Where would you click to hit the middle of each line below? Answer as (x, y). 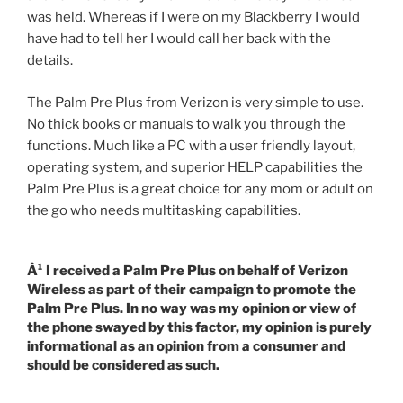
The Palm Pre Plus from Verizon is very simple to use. (195, 102)
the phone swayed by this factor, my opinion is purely (199, 327)
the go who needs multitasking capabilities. (164, 210)
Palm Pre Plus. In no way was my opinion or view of (192, 308)
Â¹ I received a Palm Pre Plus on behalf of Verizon (188, 270)
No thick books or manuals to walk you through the (186, 124)
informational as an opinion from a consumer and (186, 346)
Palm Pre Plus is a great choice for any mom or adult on (200, 188)
